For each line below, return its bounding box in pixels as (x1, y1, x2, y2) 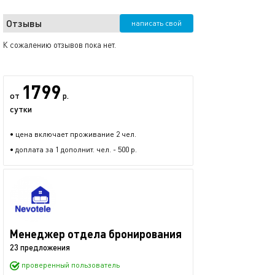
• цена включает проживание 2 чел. (10, 130, 136, 139)
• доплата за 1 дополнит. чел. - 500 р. (10, 145, 137, 154)
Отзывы (6, 17, 42, 29)
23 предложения (10, 242, 70, 252)
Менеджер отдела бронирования (10, 227, 182, 241)
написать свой (131, 18, 182, 28)
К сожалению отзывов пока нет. (3, 40, 116, 50)
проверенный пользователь (20, 260, 120, 270)
